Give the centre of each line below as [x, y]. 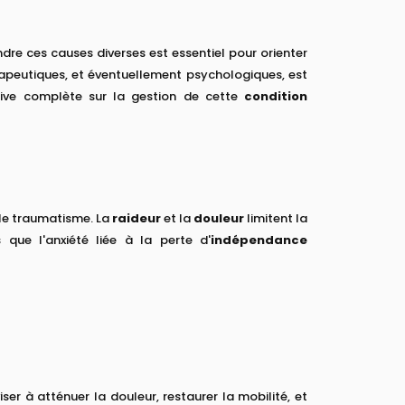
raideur [136, 218]
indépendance [259, 240]
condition [276, 96]
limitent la [276, 218]
